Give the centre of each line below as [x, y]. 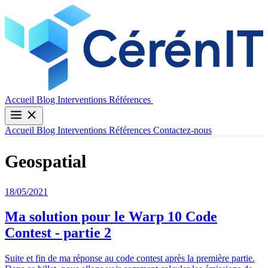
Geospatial [45, 161]
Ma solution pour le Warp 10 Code [111, 217]
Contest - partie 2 [58, 233]
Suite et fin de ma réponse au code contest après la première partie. [130, 258]
